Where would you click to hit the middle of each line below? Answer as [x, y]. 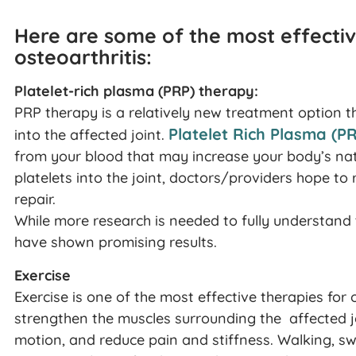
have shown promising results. [116, 242]
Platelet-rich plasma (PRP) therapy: [136, 91]
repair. [35, 199]
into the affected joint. [91, 135]
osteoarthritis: [83, 57]
